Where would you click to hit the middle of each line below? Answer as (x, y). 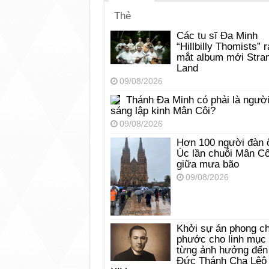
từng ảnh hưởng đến (222, 250)
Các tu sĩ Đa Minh (217, 36)
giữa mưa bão (207, 165)
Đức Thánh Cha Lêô (221, 261)
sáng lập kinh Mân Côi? (163, 111)
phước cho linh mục (221, 240)
